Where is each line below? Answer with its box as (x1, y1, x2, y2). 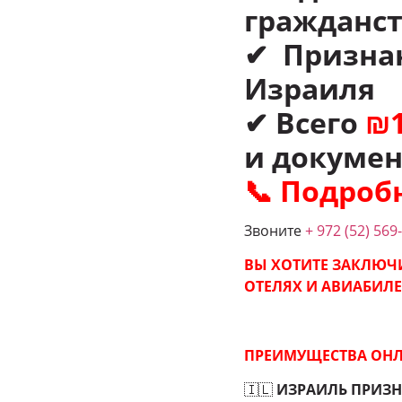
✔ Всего (244, 102, 365, 142)
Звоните (244, 220, 305, 240)
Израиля (244, 68, 375, 108)
